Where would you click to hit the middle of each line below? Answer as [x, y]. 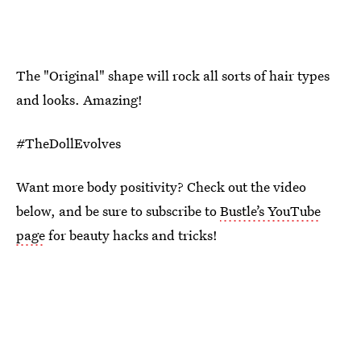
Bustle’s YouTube [270, 210]
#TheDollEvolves [68, 143]
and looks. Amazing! [79, 99]
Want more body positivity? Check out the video [161, 186]
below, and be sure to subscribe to [118, 210]
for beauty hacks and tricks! [131, 234]
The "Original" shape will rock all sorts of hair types [173, 75]
